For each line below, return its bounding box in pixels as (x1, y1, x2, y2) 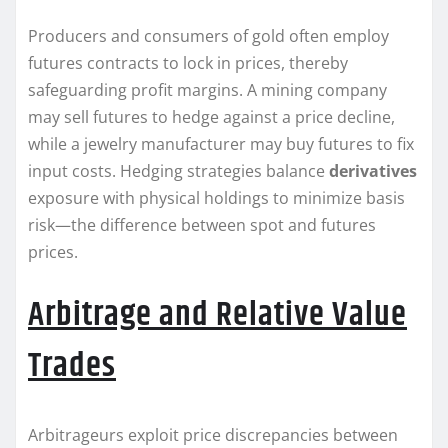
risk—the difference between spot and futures (28, 214, 376, 237)
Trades (28, 340, 116, 393)
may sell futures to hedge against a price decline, (28, 106, 395, 129)
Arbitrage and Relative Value (28, 289, 407, 342)
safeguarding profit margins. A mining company (28, 79, 387, 102)
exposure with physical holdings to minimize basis (28, 187, 405, 210)
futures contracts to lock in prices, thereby (28, 52, 348, 75)
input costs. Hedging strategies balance (28, 160, 329, 183)
